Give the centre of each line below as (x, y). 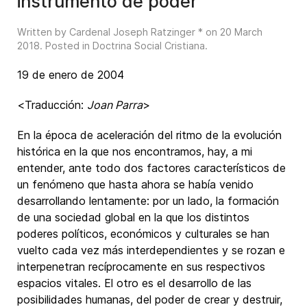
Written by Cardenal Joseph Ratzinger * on (119, 32)
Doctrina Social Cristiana (149, 46)
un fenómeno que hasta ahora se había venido (135, 184)
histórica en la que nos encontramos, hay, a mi (135, 151)
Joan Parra (115, 105)
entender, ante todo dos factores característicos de (151, 168)
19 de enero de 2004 (71, 75)
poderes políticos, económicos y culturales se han (143, 234)
